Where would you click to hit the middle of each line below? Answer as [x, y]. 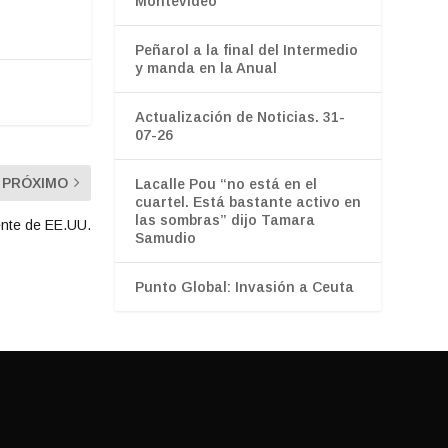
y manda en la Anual [205, 67]
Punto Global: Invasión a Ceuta [244, 286]
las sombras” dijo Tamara [224, 219]
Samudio [165, 237]
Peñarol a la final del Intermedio [246, 49]
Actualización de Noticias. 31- [239, 116]
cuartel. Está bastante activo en [247, 201]
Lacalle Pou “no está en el [225, 183]
